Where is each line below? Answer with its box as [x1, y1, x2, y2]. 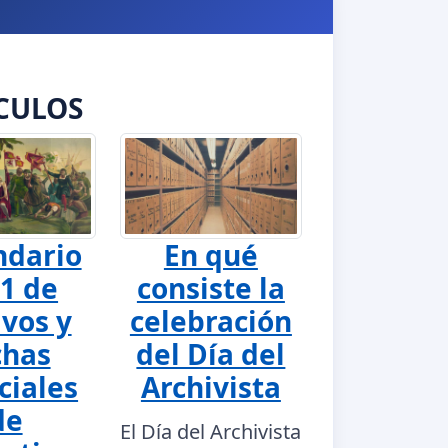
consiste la [136, 269, 285, 308]
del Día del [136, 335, 286, 374]
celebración [129, 302, 292, 341]
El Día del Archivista [120, 418, 302, 446]
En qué [163, 236, 258, 275]
